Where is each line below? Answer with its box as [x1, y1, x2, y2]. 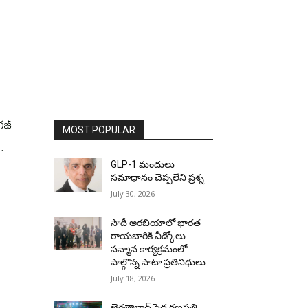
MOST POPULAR [63, 124, 135, 135]
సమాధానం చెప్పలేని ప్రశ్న [111, 172, 205, 183]
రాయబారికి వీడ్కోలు [111, 230, 186, 241]
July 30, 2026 [111, 188, 155, 199]
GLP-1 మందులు [111, 159, 175, 170]
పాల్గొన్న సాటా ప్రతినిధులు [111, 256, 206, 267]
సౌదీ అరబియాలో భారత [111, 217, 201, 228]
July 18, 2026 [111, 273, 155, 283]
